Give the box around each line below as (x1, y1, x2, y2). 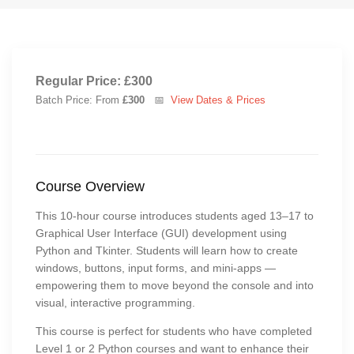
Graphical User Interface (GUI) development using (36, 226, 287, 239)
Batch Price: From (36, 93, 122, 106)
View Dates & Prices (171, 93, 265, 106)
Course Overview (36, 178, 145, 194)
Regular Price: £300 (36, 73, 153, 88)
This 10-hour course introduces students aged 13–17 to (36, 209, 314, 222)
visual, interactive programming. (36, 296, 195, 309)
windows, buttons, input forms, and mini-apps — (36, 261, 276, 274)
